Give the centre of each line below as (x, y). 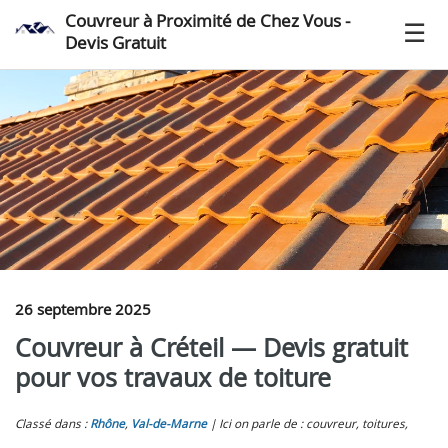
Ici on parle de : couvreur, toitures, (313, 423)
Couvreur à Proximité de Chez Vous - (207, 20)
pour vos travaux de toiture (173, 377)
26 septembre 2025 (83, 309)
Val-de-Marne (169, 423)
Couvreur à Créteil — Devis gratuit (211, 347)
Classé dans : (52, 423)
